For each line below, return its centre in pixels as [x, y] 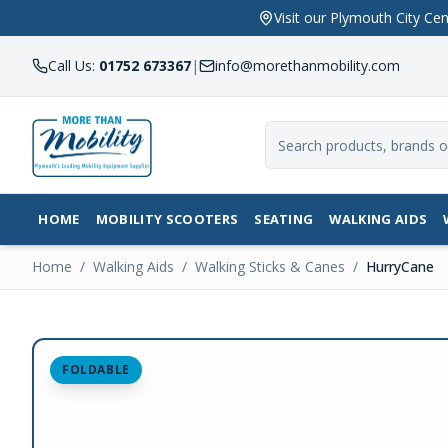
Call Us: [73, 65]
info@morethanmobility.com [307, 65]
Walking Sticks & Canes [270, 266]
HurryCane [400, 266]
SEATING [284, 219]
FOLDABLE [96, 369]
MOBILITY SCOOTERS [167, 219]
